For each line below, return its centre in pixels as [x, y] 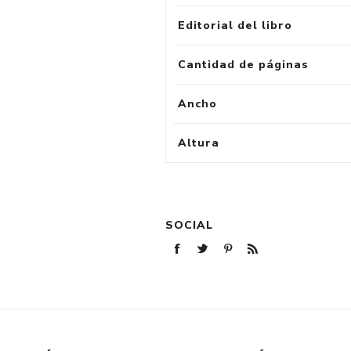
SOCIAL [190, 225]
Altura [199, 143]
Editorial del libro [235, 25]
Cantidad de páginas [244, 64]
